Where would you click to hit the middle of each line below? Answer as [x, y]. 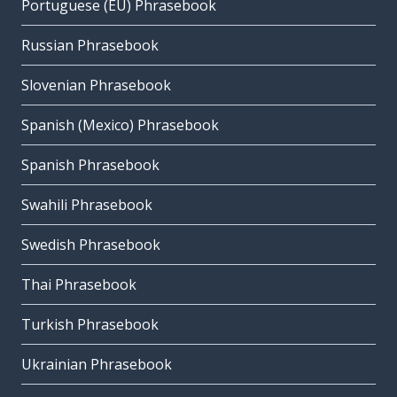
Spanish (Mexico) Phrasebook [120, 125]
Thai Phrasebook [79, 285]
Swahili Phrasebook [87, 205]
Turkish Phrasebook [90, 325]
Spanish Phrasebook [90, 165]
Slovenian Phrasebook [96, 86]
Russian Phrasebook [90, 46]
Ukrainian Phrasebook [97, 365]
